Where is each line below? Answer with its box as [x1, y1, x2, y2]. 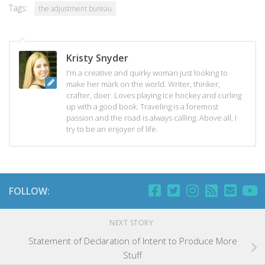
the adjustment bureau [38, 3, 112, 14]
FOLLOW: [9, 184, 50, 198]
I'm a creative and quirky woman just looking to [66, 67, 228, 78]
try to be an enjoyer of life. [66, 123, 158, 134]
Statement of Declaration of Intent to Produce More [28, 234, 237, 247]
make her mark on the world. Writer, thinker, [66, 78, 220, 89]
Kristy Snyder [66, 51, 128, 64]
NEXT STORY [109, 217, 156, 228]
